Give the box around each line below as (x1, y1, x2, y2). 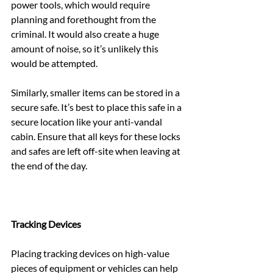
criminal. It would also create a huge (11, 27, 161, 40)
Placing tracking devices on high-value (11, 247, 171, 259)
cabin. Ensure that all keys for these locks (11, 130, 182, 142)
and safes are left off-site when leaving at (11, 144, 182, 157)
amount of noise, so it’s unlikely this (11, 42, 160, 54)
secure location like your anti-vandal (11, 115, 164, 127)
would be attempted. (11, 57, 97, 69)
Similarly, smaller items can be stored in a (11, 86, 182, 98)
